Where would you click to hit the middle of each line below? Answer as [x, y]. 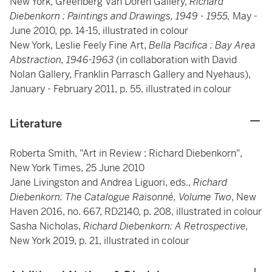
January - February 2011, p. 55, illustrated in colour [121, 89]
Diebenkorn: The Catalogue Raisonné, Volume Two [121, 197]
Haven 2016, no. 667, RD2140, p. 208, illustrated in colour [136, 212]
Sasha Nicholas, [46, 226]
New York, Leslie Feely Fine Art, [79, 45]
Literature [36, 124]
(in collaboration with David [176, 60]
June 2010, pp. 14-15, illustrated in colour [99, 31]
